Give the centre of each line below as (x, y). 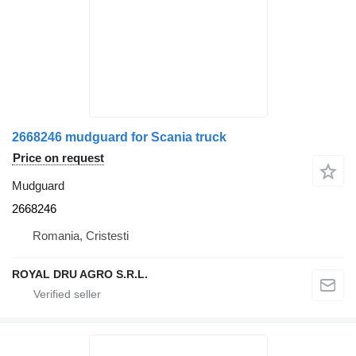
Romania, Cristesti (81, 236)
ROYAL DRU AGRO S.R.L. (80, 275)
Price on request (58, 158)
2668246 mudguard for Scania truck (119, 137)
